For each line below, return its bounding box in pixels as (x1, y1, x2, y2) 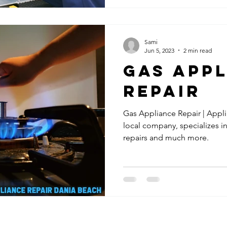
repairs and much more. (123, 132, 209, 142)
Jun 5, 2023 (144, 46, 174, 54)
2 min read (183, 46, 212, 54)
